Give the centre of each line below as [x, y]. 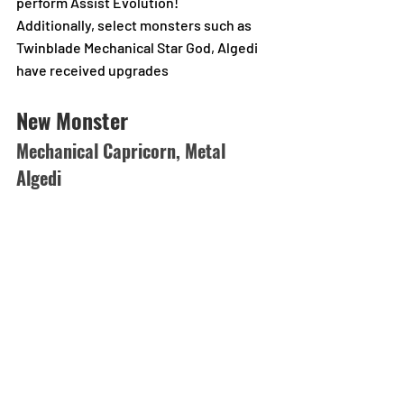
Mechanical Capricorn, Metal [123, 151]
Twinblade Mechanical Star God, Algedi [138, 47]
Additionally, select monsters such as [135, 25]
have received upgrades [92, 70]
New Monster [72, 120]
